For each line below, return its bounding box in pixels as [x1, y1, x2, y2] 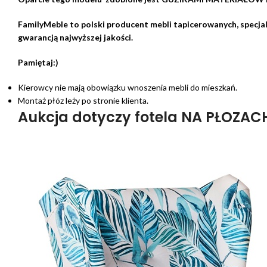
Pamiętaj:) [18, 57, 58, 68]
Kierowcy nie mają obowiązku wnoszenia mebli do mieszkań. [18, 82, 237, 93]
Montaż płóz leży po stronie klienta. [18, 95, 148, 106]
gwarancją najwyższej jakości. [18, 32, 133, 43]
